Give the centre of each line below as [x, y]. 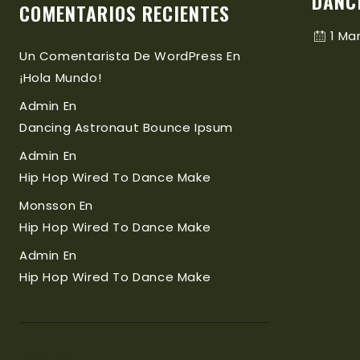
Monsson [48, 205]
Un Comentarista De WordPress [121, 56]
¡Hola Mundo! [61, 78]
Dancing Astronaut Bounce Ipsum [126, 127]
